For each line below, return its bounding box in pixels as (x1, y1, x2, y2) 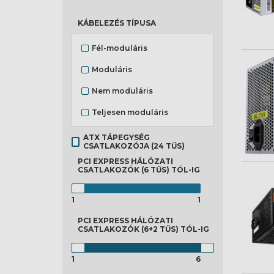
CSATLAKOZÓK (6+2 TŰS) (78, 224, 180, 234)
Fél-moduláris (92, 43, 147, 53)
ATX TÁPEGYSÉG (83, 133, 150, 142)
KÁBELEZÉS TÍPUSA (78, 18, 156, 28)
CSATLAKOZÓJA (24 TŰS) (83, 141, 185, 150)
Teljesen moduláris (92, 107, 168, 117)
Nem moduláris (92, 86, 153, 95)
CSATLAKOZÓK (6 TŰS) (78, 165, 171, 174)
